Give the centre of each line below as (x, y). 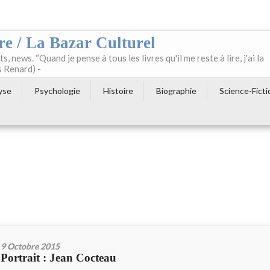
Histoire (118, 91)
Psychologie (57, 91)
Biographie (176, 91)
